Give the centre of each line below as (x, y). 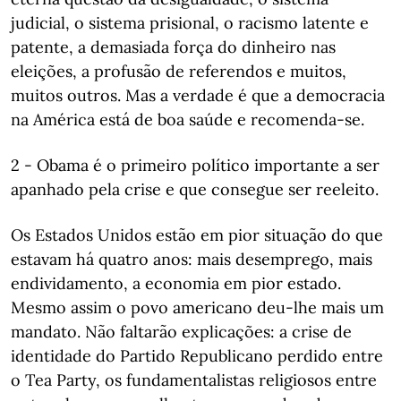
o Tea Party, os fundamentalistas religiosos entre (194, 380)
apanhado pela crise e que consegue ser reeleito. (195, 189)
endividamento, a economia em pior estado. (176, 283)
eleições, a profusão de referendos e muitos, (179, 71)
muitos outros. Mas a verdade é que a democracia (198, 95)
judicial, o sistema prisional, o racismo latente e (190, 23)
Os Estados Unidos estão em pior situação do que (197, 235)
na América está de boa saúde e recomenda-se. (188, 119)
